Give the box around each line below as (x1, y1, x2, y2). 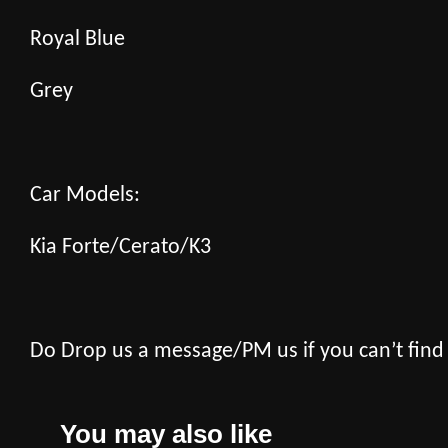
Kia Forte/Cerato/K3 (30, 235, 211, 259)
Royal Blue (30, 27, 125, 51)
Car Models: (30, 183, 140, 207)
